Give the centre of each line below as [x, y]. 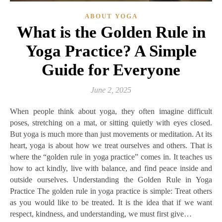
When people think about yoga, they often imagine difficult [14, 111]
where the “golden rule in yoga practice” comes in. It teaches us [111, 157]
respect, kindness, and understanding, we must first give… [101, 214]
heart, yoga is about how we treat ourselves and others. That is [111, 145]
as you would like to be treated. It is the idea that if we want [111, 202]
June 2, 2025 [111, 90]
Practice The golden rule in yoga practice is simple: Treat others [111, 191]
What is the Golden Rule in [111, 32]
